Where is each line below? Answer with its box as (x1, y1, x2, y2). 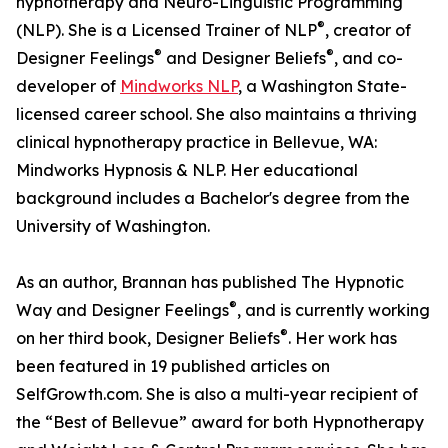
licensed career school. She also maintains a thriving (16, 104, 417, 125)
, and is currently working (237, 300, 430, 321)
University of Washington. (16, 216, 210, 237)
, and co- (334, 48, 403, 69)
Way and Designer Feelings (16, 300, 229, 321)
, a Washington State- (238, 76, 407, 97)
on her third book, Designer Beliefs (16, 328, 280, 349)
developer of (16, 76, 120, 97)
